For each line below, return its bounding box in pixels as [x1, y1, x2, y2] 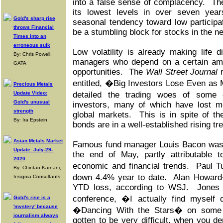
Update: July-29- [13, 147, 53, 152]
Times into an [13, 33, 46, 39]
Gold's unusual [13, 99, 50, 105]
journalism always [13, 213, 58, 218]
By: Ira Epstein [13, 117, 47, 122]
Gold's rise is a [13, 195, 50, 200]
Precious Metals [13, 81, 53, 87]
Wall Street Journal [145, 67, 218, 77]
